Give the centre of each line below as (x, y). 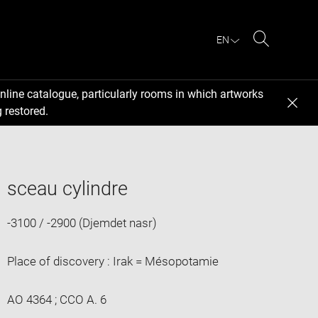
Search (279, 55)
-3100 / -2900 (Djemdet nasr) (82, 223)
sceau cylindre (67, 188)
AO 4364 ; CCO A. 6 (56, 299)
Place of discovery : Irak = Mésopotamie (113, 261)
